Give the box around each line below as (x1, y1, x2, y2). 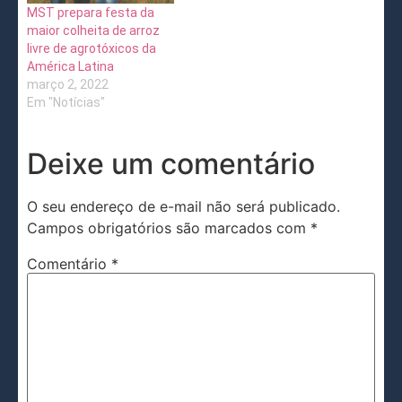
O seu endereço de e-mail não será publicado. (27, 197, 340, 215)
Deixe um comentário (27, 145, 315, 181)
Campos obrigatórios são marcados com (27, 218, 310, 237)
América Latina (27, 58, 114, 74)
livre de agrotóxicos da (27, 40, 156, 56)
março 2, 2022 (27, 76, 109, 92)
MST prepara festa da (27, 4, 154, 20)
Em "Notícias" (27, 94, 105, 109)
